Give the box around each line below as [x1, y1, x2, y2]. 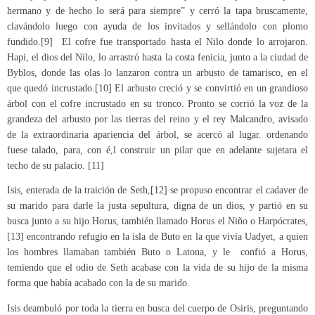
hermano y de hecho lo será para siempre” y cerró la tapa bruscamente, [7, 5, 308, 16]
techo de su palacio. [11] [7, 160, 104, 171]
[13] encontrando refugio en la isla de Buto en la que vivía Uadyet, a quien [7, 231, 308, 243]
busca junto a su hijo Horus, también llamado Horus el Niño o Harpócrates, [7, 216, 308, 227]
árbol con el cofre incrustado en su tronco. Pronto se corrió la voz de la [7, 98, 308, 109]
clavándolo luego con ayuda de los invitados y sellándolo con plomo [7, 20, 308, 32]
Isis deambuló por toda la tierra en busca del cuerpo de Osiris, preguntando [7, 302, 308, 314]
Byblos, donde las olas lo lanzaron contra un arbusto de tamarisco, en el [7, 67, 308, 78]
